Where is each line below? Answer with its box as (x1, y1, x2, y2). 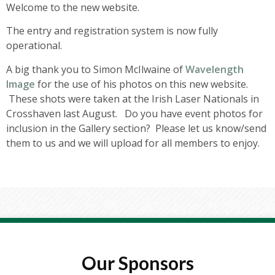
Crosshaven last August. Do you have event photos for (6, 106, 263, 120)
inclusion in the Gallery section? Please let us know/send (6, 121, 266, 135)
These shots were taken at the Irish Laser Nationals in (6, 91, 259, 106)
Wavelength (185, 62, 244, 76)
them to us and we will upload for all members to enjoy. (6, 136, 260, 150)
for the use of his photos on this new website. (35, 77, 248, 91)
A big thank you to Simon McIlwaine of (6, 62, 185, 76)
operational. (6, 39, 64, 53)
